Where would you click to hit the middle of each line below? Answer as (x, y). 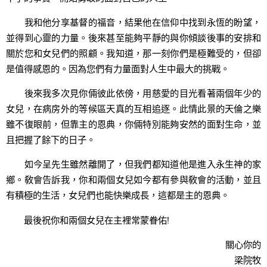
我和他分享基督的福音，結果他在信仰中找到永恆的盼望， (133, 22)
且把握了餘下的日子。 (51, 140)
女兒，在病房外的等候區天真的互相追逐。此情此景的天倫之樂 (133, 109)
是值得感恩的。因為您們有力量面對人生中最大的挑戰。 (118, 68)
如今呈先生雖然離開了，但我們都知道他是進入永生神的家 (133, 164)
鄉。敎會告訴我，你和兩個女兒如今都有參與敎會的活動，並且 (133, 180)
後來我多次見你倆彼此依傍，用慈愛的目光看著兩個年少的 (133, 93)
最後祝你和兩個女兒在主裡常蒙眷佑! (88, 220)
